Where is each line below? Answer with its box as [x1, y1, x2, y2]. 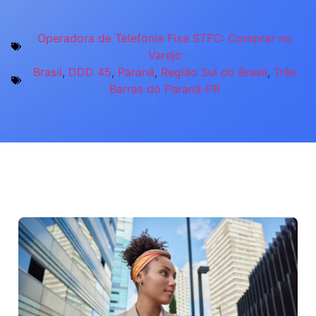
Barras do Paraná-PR [109, 81, 220, 96]
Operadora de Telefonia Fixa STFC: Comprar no [37, 30, 292, 45]
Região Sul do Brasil [161, 64, 267, 79]
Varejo [147, 47, 182, 62]
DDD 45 [68, 64, 111, 79]
